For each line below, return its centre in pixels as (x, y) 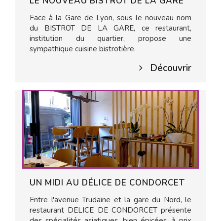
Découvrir (171, 68)
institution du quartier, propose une (110, 38)
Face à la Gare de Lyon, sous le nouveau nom (110, 18)
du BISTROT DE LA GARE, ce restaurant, (110, 28)
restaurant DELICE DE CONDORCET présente (110, 210)
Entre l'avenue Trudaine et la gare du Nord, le (110, 200)
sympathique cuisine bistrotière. (85, 49)
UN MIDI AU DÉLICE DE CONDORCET (107, 183)
